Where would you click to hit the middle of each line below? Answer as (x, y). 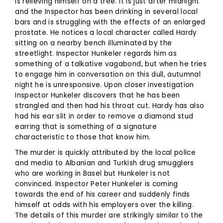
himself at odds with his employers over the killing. (104, 205)
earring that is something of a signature (86, 126)
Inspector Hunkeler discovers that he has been (98, 95)
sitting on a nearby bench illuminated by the (94, 43)
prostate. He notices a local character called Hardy (106, 32)
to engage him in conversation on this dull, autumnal (108, 74)
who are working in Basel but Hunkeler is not (93, 173)
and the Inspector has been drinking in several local (106, 11)
